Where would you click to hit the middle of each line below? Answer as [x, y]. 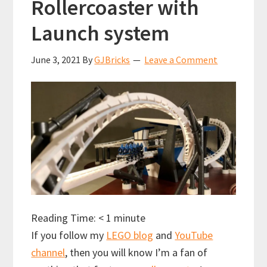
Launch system [100, 33]
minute [130, 218]
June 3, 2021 [56, 59]
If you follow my [69, 235]
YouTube [194, 235]
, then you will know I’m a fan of [136, 253]
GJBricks [112, 59]
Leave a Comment [181, 59]
